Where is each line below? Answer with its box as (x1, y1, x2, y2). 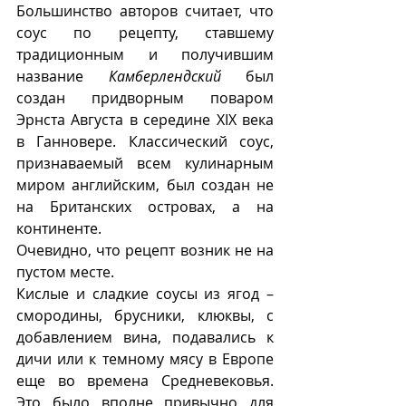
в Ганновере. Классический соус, (16, 131, 274, 152)
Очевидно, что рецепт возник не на (16, 240, 274, 261)
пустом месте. (16, 262, 114, 283)
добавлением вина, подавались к (16, 327, 274, 348)
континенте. (16, 218, 101, 239)
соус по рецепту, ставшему (16, 23, 274, 43)
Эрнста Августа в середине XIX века (16, 110, 274, 130)
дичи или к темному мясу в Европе (16, 349, 274, 370)
